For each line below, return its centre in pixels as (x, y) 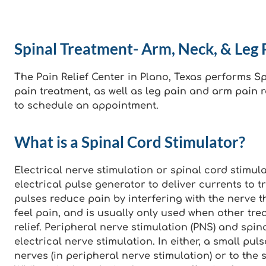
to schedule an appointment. (86, 106)
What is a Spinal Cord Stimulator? (130, 142)
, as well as (117, 92)
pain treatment (51, 92)
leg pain (166, 92)
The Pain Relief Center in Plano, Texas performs (134, 77)
